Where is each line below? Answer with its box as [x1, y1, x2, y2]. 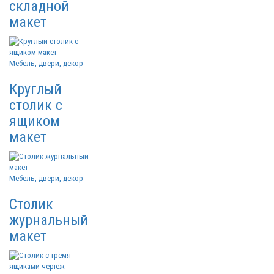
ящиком [9, 113, 60, 130]
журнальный [9, 212, 88, 229]
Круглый [9, 81, 62, 98]
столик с [9, 97, 62, 114]
